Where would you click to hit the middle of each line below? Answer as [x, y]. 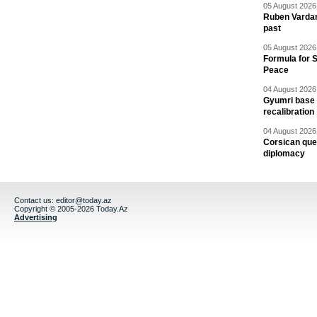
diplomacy [284, 154]
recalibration [289, 112]
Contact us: [35, 200]
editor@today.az [84, 200]
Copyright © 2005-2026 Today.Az [71, 209]
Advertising [36, 217]
